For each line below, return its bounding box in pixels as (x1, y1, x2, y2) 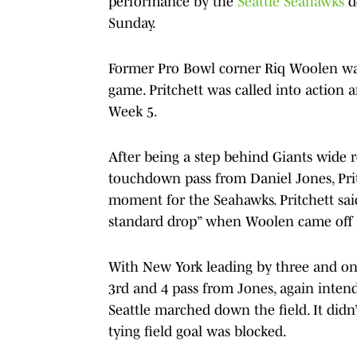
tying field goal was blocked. (108, 323, 287, 339)
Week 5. (108, 103, 158, 120)
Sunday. (108, 14, 156, 31)
